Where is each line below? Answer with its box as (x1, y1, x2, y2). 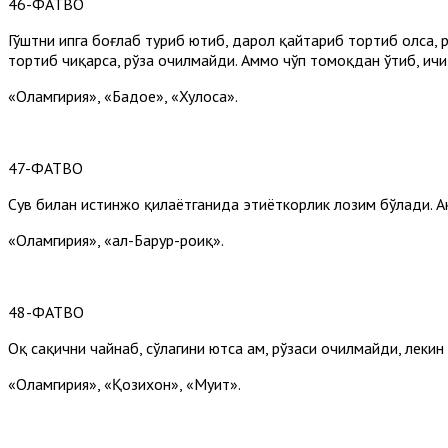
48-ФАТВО (8, 301, 84, 322)
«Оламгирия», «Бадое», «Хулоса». (8, 85, 238, 106)
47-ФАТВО (8, 157, 83, 178)
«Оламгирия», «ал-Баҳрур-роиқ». (8, 229, 224, 250)
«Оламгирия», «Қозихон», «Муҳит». (8, 373, 241, 394)
